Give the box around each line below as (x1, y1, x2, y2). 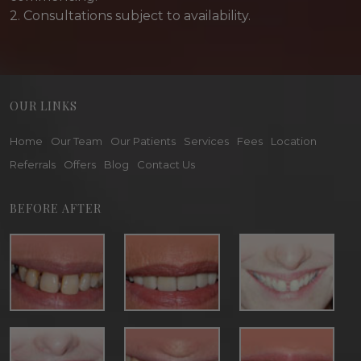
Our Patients (110, 135, 176, 147)
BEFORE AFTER (10, 201, 102, 216)
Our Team (51, 135, 102, 147)
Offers (64, 158, 96, 171)
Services (184, 135, 229, 147)
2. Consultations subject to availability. (10, 8, 251, 23)
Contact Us (137, 158, 195, 171)
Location (271, 135, 317, 147)
